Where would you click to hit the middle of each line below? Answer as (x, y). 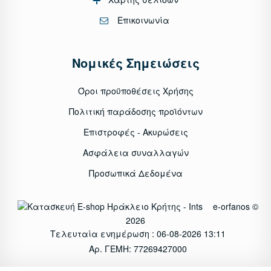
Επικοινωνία (143, 20)
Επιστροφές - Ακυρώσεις (135, 132)
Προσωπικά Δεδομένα (135, 173)
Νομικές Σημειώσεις (135, 62)
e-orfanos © (234, 206)
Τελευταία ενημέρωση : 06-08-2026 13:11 (138, 233)
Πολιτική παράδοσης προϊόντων (135, 111)
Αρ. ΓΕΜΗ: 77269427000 (138, 248)
